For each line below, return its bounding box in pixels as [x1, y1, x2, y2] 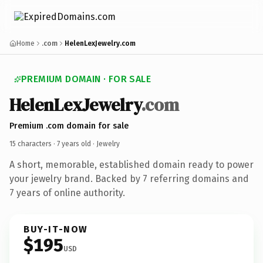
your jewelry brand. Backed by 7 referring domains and [9, 173, 249, 184]
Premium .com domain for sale [9, 120, 129, 131]
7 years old [57, 139, 91, 148]
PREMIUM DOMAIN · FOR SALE [21, 73, 151, 85]
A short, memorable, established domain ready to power [9, 159, 254, 170]
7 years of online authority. [9, 187, 125, 198]
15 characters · [9, 139, 57, 148]
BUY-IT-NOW [23, 223, 88, 235]
